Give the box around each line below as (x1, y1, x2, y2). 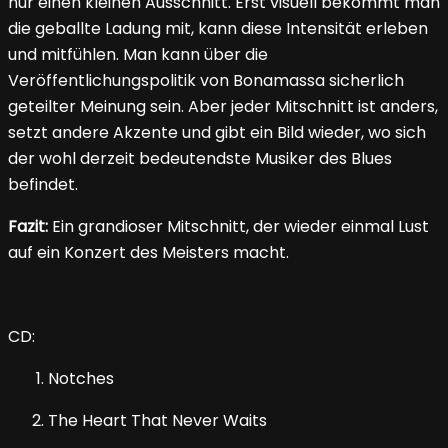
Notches (48, 367, 114, 391)
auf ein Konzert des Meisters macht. (8, 241, 289, 265)
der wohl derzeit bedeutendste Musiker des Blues (8, 147, 392, 171)
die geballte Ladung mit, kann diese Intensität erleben (8, 17, 428, 41)
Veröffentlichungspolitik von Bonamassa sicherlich (8, 69, 404, 93)
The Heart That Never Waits (48, 409, 267, 433)
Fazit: (8, 215, 48, 239)
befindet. (8, 173, 78, 197)
